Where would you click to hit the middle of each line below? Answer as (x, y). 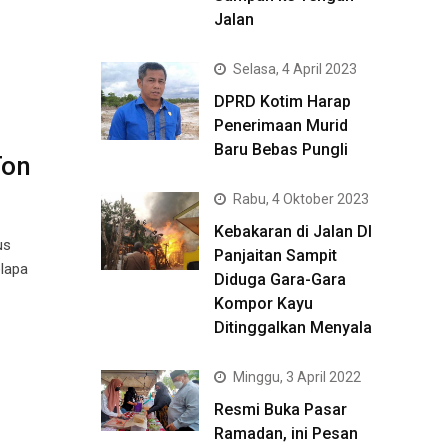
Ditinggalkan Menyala (293, 327)
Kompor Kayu (263, 303)
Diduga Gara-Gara (280, 279)
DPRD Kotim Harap (282, 101)
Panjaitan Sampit (275, 255)
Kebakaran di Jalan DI (293, 231)
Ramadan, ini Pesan (286, 433)
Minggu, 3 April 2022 (297, 377)
